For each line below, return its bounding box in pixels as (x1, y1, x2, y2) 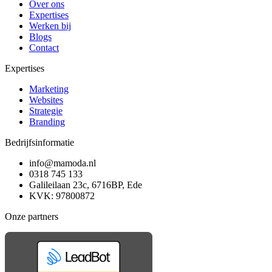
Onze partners (5, 211, 58, 222)
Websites (29, 94, 63, 105)
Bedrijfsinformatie (5, 137, 74, 148)
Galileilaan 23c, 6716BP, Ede (29, 179, 142, 190)
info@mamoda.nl (29, 157, 96, 168)
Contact (29, 42, 59, 53)
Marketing (29, 83, 69, 94)
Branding (29, 116, 65, 127)
